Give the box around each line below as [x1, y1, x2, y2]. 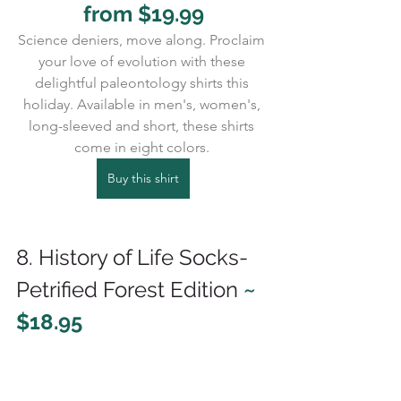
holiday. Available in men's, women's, [22, 96, 264, 114]
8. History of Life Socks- [16, 244, 248, 271]
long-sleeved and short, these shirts [29, 117, 258, 135]
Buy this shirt [107, 170, 179, 187]
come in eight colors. [73, 139, 213, 157]
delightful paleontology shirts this [34, 74, 252, 92]
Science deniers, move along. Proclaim [18, 31, 269, 49]
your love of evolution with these [38, 53, 249, 71]
